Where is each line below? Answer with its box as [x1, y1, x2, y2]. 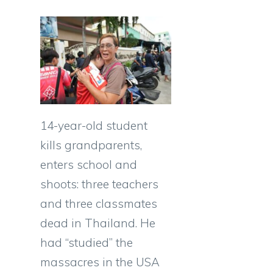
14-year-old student [40, 118, 147, 133]
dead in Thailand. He [40, 215, 155, 230]
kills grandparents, [40, 137, 142, 152]
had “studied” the [40, 235, 133, 250]
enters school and [40, 157, 137, 172]
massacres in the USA [40, 254, 160, 269]
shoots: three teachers [40, 176, 158, 191]
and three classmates [40, 196, 157, 211]
